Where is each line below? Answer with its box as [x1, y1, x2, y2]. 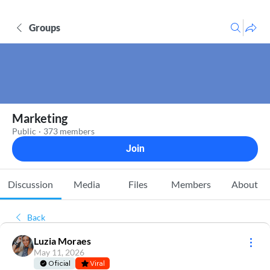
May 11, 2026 [34, 247, 84, 257]
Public [12, 126, 36, 136]
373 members [43, 126, 95, 136]
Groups [29, 22, 60, 33]
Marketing [12, 111, 67, 125]
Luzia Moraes [34, 235, 91, 246]
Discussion [8, 178, 54, 190]
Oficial [48, 259, 71, 268]
